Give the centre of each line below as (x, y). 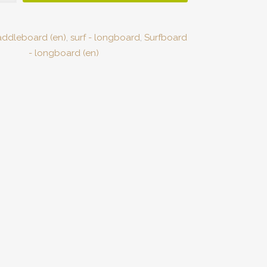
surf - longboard (105, 38)
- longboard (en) (63, 53)
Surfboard (165, 38)
